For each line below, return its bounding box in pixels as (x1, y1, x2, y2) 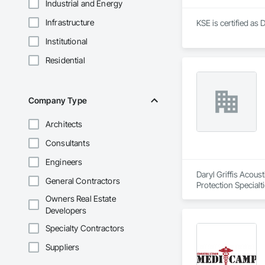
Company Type (28, 95, 87, 106)
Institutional (46, 36, 88, 47)
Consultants (46, 138, 90, 148)
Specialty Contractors (46, 223, 125, 234)
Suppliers (46, 242, 80, 253)
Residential (46, 55, 85, 66)
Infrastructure (46, 17, 95, 28)
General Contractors (46, 176, 120, 186)
